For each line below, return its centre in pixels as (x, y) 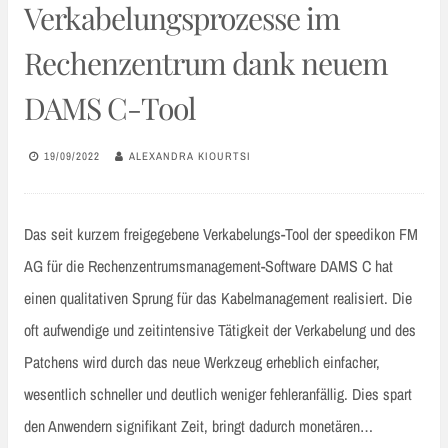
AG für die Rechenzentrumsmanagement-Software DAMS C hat (208, 266)
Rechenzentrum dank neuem (206, 63)
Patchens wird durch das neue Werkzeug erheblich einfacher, (202, 362)
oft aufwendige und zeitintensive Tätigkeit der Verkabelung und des (220, 330)
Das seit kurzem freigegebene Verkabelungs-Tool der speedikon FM (221, 234)
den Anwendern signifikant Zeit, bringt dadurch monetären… (198, 426)
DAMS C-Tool (110, 108)
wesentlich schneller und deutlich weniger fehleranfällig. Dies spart (218, 394)
